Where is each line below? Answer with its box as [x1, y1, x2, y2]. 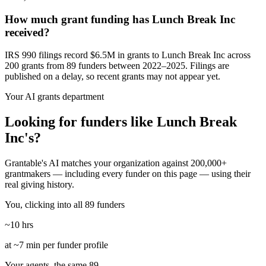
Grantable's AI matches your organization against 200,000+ [5, 158, 227, 169]
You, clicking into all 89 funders [5, 199, 125, 210]
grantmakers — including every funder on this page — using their [5, 169, 251, 179]
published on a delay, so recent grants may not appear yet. [5, 71, 220, 82]
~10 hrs [5, 220, 33, 230]
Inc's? [5, 130, 41, 146]
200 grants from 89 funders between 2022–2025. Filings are [5, 61, 229, 71]
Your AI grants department [5, 91, 104, 102]
